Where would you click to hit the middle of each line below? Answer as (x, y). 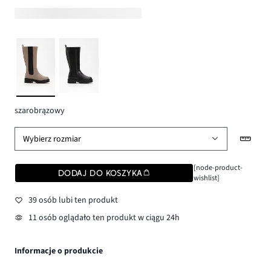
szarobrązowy (40, 110)
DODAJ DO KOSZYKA (100, 173)
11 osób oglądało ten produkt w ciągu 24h (104, 218)
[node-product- (218, 168)
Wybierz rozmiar (52, 139)
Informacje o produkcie (59, 251)
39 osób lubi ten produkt (73, 200)
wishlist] (206, 178)
